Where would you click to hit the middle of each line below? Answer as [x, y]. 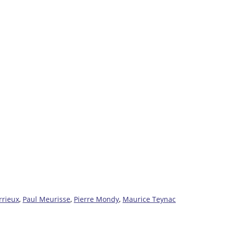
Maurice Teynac [149, 199]
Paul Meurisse [46, 199]
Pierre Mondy [96, 199]
